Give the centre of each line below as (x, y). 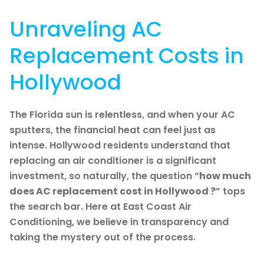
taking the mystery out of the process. (103, 237)
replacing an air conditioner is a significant (113, 160)
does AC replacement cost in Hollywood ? (113, 191)
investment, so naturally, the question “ (104, 176)
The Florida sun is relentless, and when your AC (122, 114)
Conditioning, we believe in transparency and (119, 222)
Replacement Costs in (127, 55)
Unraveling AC (86, 29)
